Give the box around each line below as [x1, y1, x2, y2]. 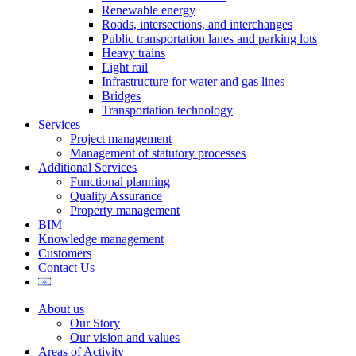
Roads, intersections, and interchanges [102, 17, 292, 31]
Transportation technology [102, 103, 233, 117]
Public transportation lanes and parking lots [102, 32, 317, 45]
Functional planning [70, 175, 170, 188]
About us [38, 302, 84, 315]
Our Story [70, 316, 120, 330]
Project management [70, 132, 172, 145]
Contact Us [38, 261, 95, 274]
